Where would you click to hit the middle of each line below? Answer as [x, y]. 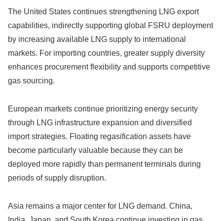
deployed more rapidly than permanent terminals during [104, 164]
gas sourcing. [31, 80]
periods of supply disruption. [57, 178]
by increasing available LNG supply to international [97, 39]
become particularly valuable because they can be [95, 150]
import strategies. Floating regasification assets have [99, 136]
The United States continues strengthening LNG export [103, 11]
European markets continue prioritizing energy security [103, 109]
